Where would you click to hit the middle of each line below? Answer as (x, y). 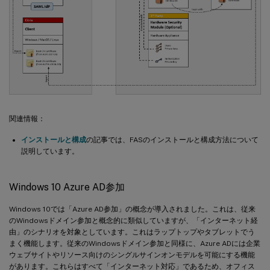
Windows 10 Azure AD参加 (67, 187)
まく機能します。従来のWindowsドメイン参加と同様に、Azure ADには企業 (135, 244)
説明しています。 (50, 152)
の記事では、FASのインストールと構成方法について (172, 140)
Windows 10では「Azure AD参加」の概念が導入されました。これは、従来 (132, 209)
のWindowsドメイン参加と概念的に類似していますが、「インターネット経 (133, 221)
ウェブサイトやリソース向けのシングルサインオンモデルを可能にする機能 (132, 255)
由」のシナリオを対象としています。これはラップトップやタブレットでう (132, 232)
